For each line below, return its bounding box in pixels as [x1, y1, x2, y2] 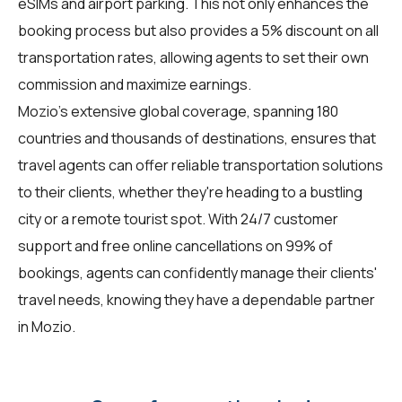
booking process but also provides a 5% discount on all [18, 21, 379, 41]
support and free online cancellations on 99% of [18, 236, 333, 257]
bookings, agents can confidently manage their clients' [18, 263, 377, 284]
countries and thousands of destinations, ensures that [18, 128, 376, 149]
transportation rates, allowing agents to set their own [18, 48, 369, 68]
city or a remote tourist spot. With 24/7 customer [18, 209, 338, 230]
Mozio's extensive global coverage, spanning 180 [18, 101, 338, 122]
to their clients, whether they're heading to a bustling [18, 182, 363, 203]
